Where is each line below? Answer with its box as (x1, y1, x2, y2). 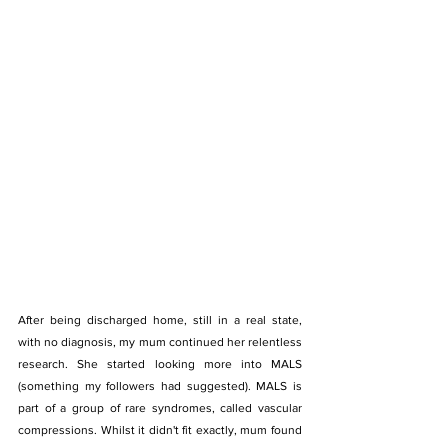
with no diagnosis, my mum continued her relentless (18, 334, 302, 349)
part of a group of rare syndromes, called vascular (18, 400, 302, 415)
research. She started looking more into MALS (18, 356, 302, 371)
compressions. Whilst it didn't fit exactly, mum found (18, 422, 302, 437)
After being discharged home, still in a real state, (18, 312, 302, 327)
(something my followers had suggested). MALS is (18, 378, 302, 393)
